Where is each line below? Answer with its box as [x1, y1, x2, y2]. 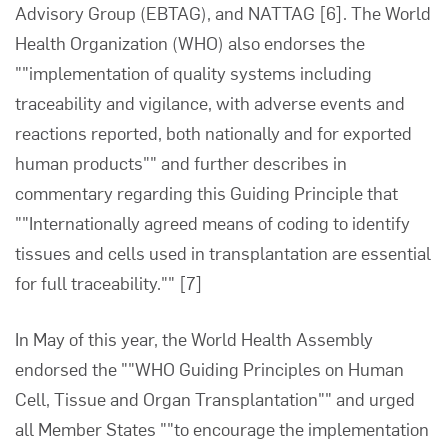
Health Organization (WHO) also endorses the [15, 30, 365, 55]
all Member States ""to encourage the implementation [15, 416, 429, 441]
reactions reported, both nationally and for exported [15, 120, 412, 145]
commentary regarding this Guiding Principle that [15, 180, 398, 205]
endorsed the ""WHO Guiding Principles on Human [15, 356, 404, 381]
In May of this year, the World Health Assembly [15, 326, 373, 351]
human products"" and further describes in [15, 150, 347, 175]
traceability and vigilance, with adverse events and [15, 90, 405, 115]
